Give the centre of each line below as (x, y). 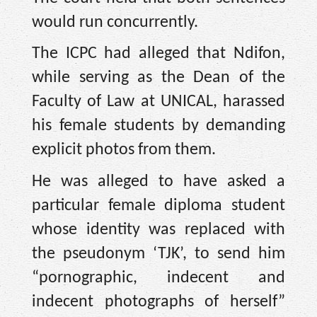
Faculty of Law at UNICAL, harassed (158, 102)
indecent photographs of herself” (158, 302)
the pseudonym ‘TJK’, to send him (158, 254)
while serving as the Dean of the (158, 78)
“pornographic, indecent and (158, 278)
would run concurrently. (115, 22)
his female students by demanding (158, 126)
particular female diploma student (158, 206)
